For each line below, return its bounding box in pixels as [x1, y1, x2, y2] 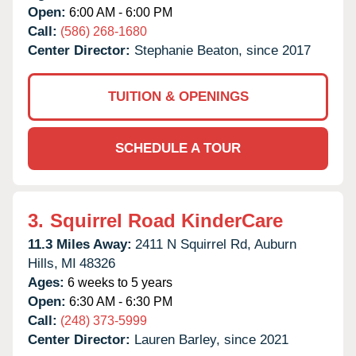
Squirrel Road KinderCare [50, 209, 283, 231]
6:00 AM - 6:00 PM [66, 5, 172, 19]
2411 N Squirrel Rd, [135, 236, 251, 252]
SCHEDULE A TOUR [115, 140, 241, 156]
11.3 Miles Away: [28, 236, 132, 252]
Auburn [254, 236, 296, 252]
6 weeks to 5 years [64, 275, 172, 289]
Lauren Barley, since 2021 [134, 331, 288, 347]
